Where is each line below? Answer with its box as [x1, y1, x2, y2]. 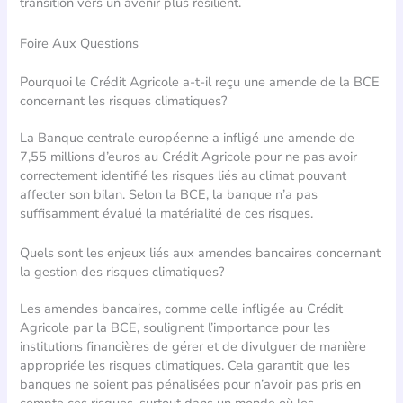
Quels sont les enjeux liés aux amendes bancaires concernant [20, 243, 381, 262]
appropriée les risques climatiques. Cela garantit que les [20, 355, 351, 374]
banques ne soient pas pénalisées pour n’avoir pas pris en [20, 374, 362, 393]
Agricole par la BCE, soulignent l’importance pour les [20, 318, 331, 336]
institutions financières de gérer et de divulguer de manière [20, 336, 367, 355]
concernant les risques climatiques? [20, 91, 228, 110]
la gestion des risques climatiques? [20, 262, 225, 281]
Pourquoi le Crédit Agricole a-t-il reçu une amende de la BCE [20, 72, 381, 91]
